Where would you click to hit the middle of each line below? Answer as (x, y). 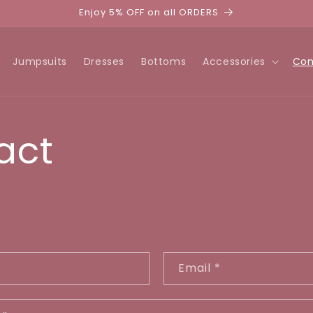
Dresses (104, 61)
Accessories (234, 61)
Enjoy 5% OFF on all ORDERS (148, 12)
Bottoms (163, 61)
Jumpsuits (40, 61)
